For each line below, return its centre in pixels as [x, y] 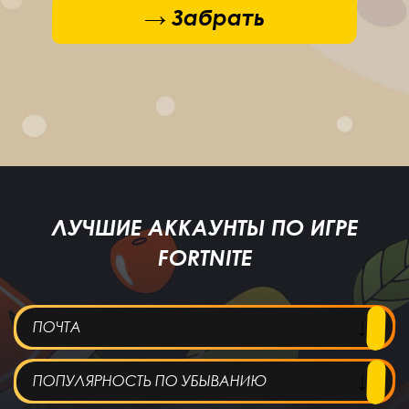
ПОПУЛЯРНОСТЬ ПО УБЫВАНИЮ [150, 381]
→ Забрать [204, 18]
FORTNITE [204, 257]
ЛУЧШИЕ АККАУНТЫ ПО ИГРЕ [204, 227]
